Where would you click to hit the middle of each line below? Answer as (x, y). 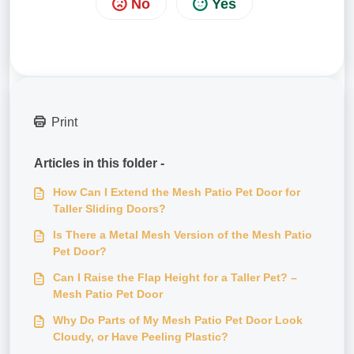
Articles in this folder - (99, 163)
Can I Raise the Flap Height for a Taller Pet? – (175, 277)
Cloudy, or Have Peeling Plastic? (141, 336)
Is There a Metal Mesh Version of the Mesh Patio (183, 234)
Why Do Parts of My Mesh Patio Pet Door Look (178, 320)
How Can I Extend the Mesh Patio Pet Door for (177, 192)
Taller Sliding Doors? (109, 208)
